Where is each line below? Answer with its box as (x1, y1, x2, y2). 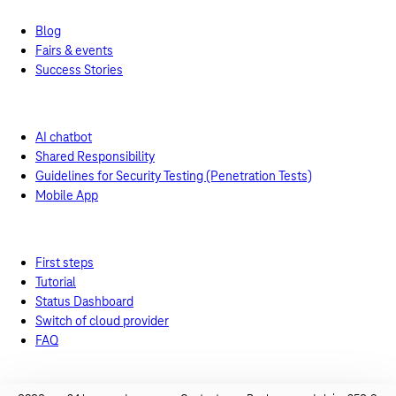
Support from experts (44, 95, 163, 111)
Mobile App (35, 187, 98, 203)
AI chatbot (35, 129, 92, 145)
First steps (35, 255, 94, 270)
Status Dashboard (35, 293, 133, 309)
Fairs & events (35, 42, 113, 58)
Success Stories (35, 62, 123, 78)
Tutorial (35, 274, 76, 290)
